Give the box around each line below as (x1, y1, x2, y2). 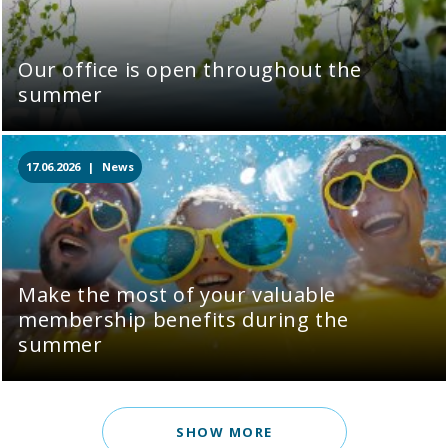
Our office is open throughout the (18, 55, 362, 83)
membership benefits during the (18, 305, 350, 333)
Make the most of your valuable (18, 280, 337, 308)
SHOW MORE (175, 422, 273, 441)
